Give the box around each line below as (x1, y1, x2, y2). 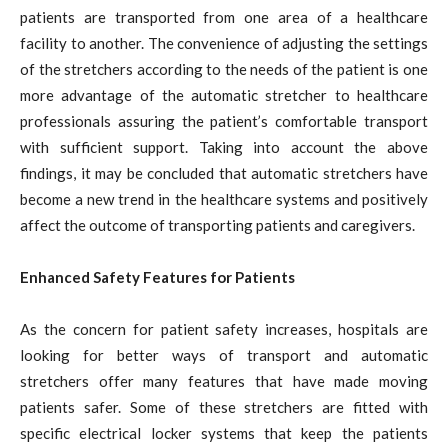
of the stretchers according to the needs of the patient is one (20, 59, 428, 78)
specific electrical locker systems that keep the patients (20, 423, 428, 442)
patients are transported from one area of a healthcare (20, 7, 428, 26)
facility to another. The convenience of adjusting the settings (20, 33, 428, 52)
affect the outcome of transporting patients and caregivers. (20, 215, 415, 234)
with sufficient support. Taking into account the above (20, 137, 428, 156)
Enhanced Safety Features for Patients (20, 267, 295, 286)
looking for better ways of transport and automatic (20, 345, 428, 364)
